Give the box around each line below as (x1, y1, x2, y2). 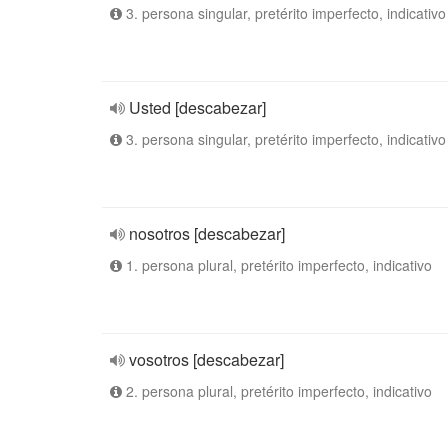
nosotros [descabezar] (129, 222, 285, 245)
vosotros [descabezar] (129, 348, 284, 371)
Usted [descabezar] (129, 96, 266, 119)
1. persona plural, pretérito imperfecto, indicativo (122, 255, 432, 275)
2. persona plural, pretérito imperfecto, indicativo (122, 381, 432, 401)
